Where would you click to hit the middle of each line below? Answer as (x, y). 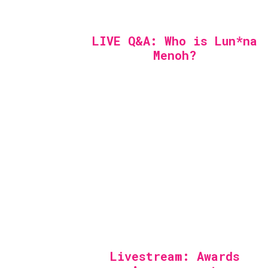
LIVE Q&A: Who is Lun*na (175, 41)
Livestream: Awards (175, 256)
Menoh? (175, 55)
